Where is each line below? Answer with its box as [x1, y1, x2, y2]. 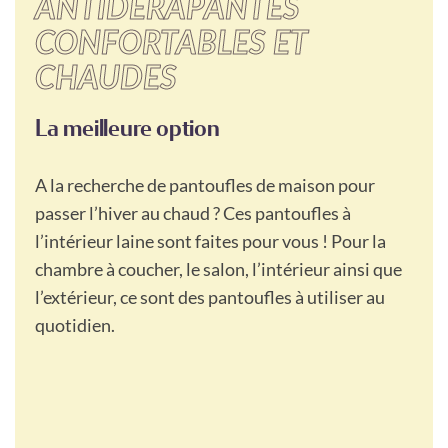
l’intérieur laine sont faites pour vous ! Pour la [35, 229, 386, 252]
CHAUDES [35, 62, 177, 95]
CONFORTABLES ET [35, 27, 307, 60]
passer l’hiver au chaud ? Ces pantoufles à [35, 201, 351, 224]
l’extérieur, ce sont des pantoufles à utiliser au [35, 285, 385, 308]
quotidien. [35, 313, 115, 336]
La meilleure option [35, 113, 220, 141]
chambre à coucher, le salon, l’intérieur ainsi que [35, 257, 402, 280]
